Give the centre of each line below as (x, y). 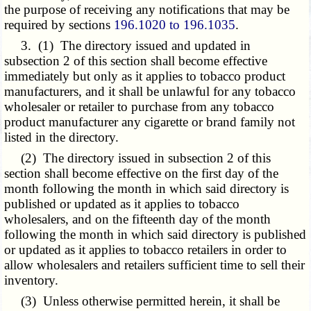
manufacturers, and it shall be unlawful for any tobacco (150, 92)
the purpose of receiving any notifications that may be (147, 10)
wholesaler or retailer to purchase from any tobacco (140, 107)
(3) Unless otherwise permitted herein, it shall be (142, 301)
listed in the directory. (62, 137)
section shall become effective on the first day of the (142, 174)
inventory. (32, 280)
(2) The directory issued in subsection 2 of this (138, 158)
